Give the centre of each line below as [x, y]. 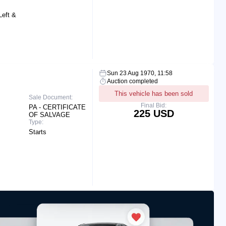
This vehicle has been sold [154, 93]
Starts [38, 132]
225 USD [154, 113]
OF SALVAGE [50, 115]
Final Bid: [154, 105]
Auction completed [132, 81]
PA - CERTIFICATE [58, 107]
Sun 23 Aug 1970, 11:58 [139, 73]
